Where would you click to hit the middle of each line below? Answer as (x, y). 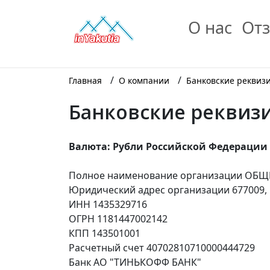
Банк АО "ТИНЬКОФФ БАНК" (135, 262)
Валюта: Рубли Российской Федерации (168, 146)
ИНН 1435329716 (108, 204)
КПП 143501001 (105, 233)
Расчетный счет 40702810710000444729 (162, 248)
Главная (85, 80)
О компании (144, 80)
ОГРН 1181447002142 (118, 219)
